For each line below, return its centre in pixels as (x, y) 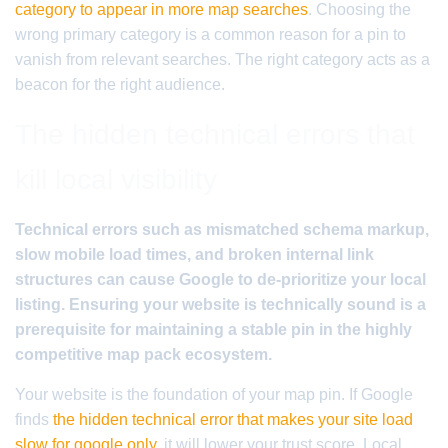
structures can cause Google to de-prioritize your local (220, 279)
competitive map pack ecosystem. (143, 354)
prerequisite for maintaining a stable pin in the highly (213, 329)
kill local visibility (116, 179)
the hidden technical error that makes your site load (233, 419)
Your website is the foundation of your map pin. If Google (214, 394)
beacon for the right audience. (120, 84)
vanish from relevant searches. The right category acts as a (222, 59)
